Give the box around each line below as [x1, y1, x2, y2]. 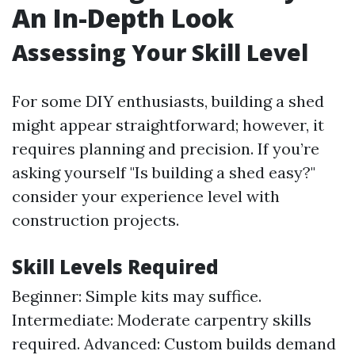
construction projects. [12, 210, 179, 230]
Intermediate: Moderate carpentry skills [12, 310, 311, 330]
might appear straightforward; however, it [12, 115, 324, 135]
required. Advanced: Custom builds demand [12, 334, 336, 353]
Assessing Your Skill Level [12, 37, 308, 67]
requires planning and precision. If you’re [12, 139, 319, 158]
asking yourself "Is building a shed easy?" [12, 162, 315, 182]
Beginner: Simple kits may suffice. [12, 286, 261, 306]
